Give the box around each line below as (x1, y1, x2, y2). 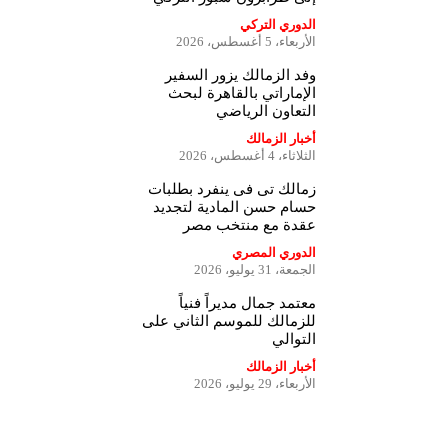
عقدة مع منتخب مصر (182, 217, 316, 233)
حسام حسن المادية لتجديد (152, 199, 316, 215)
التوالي (271, 331, 316, 347)
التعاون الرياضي (215, 103, 316, 119)
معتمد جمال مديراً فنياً (178, 295, 316, 311)
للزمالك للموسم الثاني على (141, 313, 316, 329)
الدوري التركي (239, 17, 316, 32)
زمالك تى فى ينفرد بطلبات (147, 181, 316, 197)
